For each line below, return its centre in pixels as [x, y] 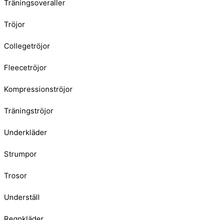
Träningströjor [29, 110]
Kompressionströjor [38, 89]
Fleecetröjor [25, 67]
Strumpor [20, 154]
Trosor [15, 175]
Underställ [22, 197]
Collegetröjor [27, 46]
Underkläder [26, 132]
